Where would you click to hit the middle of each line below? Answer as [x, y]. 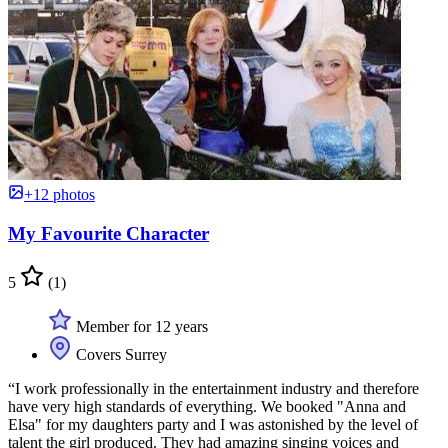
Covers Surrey [119, 354]
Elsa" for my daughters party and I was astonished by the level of [213, 424]
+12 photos [59, 195]
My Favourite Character [108, 234]
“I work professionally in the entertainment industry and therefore [213, 388]
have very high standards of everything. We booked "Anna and [207, 406]
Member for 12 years [140, 326]
